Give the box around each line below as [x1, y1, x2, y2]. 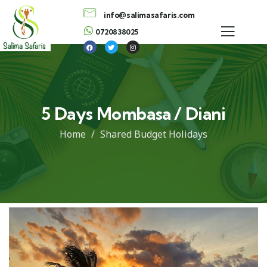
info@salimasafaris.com [103, 10, 195, 20]
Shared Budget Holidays [100, 128, 207, 141]
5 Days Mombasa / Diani [41, 103, 226, 124]
